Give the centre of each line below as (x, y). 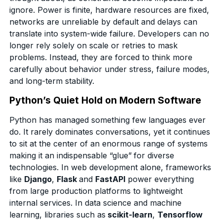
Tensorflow (180, 214)
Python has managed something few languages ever (108, 120)
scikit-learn (129, 214)
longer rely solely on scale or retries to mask (94, 45)
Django (38, 179)
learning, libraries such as (58, 214)
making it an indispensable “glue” (71, 155)
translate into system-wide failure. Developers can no (110, 33)
